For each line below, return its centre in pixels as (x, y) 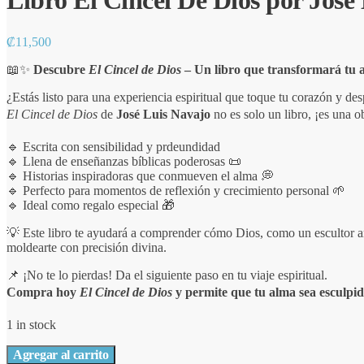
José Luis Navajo (163, 114)
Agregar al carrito (61, 354)
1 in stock (31, 324)
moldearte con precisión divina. (87, 247)
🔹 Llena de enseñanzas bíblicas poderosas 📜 (124, 161)
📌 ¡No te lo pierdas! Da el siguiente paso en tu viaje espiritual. (167, 275)
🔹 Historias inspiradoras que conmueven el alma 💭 (140, 175)
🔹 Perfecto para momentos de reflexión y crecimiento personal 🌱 (176, 190)
